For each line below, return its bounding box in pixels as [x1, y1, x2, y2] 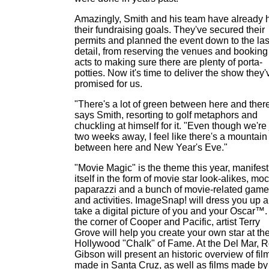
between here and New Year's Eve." [74, 142, 228, 153]
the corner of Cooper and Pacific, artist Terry [74, 217, 260, 227]
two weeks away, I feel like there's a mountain [74, 131, 267, 142]
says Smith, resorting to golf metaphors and [74, 110, 258, 120]
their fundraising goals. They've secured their [74, 25, 265, 35]
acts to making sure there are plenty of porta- [74, 57, 262, 67]
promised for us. [74, 79, 142, 89]
